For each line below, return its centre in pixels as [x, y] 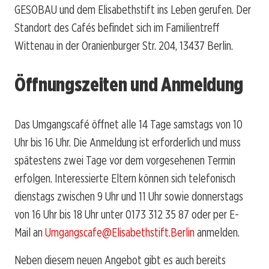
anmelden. [217, 232]
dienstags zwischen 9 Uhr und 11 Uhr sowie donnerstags [129, 196]
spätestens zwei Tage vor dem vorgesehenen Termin [125, 160]
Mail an [30, 232]
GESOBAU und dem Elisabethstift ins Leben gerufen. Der [133, 9]
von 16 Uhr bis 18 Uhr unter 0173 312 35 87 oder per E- [127, 214]
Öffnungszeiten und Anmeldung [129, 85]
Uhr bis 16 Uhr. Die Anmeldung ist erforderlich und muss [128, 142]
